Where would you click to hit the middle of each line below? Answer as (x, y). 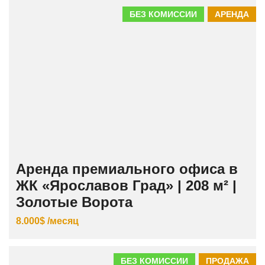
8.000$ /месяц (47, 221)
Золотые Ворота (74, 202)
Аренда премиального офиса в (127, 169)
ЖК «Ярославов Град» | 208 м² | (126, 185)
